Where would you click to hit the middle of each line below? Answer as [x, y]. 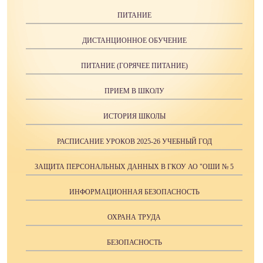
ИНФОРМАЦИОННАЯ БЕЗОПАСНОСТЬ [134, 192]
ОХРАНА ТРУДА [134, 218]
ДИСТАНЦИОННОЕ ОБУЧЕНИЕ [134, 41]
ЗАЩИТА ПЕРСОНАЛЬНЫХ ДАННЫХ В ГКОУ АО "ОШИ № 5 [134, 167]
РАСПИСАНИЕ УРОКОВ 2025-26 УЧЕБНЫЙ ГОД [134, 142]
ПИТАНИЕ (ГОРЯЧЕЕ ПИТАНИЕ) [134, 66]
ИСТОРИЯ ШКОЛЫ [134, 117]
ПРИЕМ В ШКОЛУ [134, 91]
